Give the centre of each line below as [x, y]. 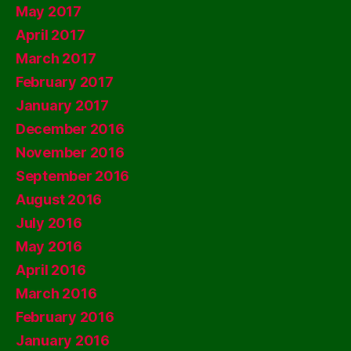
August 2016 [59, 199]
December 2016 [70, 128]
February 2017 [65, 81]
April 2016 [51, 270]
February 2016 [65, 317]
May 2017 [49, 11]
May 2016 [49, 246]
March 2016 [56, 293]
